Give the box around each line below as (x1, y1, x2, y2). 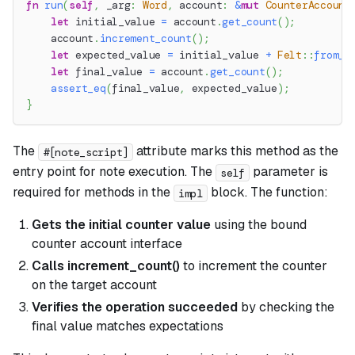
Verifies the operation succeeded (32, 299, 238, 316)
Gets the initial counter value (32, 216, 211, 234)
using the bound (211, 216, 307, 234)
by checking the (238, 299, 334, 316)
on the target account (32, 277, 157, 294)
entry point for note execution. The (13, 163, 216, 181)
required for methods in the (13, 184, 174, 201)
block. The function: (207, 184, 328, 201)
